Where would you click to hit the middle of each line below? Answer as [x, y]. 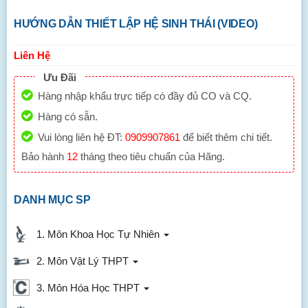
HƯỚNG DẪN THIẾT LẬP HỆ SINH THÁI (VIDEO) [136, 24]
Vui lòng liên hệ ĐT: [81, 137]
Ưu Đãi [60, 77]
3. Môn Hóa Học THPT [87, 288]
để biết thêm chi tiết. [226, 137]
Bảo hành [44, 156]
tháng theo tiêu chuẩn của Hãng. [151, 156]
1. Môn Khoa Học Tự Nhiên [97, 234]
